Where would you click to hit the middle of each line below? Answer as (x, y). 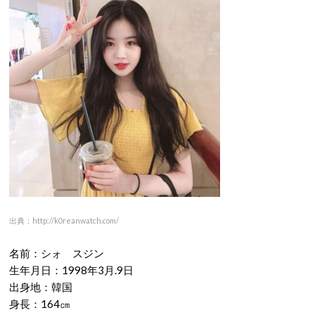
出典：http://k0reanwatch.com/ (64, 221)
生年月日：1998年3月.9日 (71, 270)
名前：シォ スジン (57, 253)
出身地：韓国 (41, 287)
